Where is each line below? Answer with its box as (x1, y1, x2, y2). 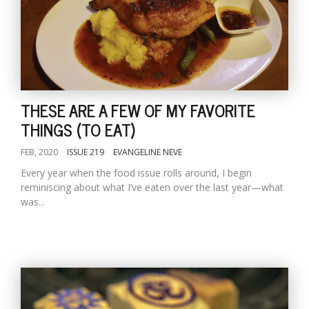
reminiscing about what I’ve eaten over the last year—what (21, 181, 283, 194)
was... (21, 195, 45, 208)
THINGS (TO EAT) (21, 116, 135, 143)
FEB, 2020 (21, 146, 58, 158)
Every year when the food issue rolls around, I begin (21, 166, 252, 179)
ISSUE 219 (67, 146, 104, 158)
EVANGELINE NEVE (113, 146, 182, 158)
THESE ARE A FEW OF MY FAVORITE (21, 97, 255, 123)
